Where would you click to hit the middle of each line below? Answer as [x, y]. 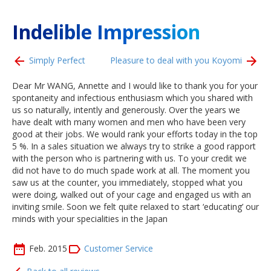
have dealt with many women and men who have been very [129, 122]
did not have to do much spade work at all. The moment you [131, 170]
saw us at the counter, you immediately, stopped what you [127, 182]
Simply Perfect [56, 60]
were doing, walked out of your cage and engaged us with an [132, 194]
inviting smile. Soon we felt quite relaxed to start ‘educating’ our [135, 207]
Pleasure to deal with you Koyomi [177, 60]
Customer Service [119, 248]
